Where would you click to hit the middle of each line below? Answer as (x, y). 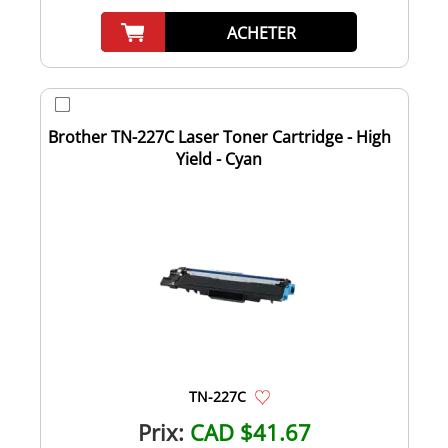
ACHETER (261, 32)
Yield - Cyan (219, 158)
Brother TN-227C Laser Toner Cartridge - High (219, 136)
